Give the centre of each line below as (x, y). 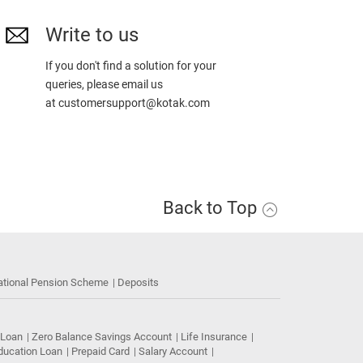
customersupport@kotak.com (134, 103)
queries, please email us (104, 84)
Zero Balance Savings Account (102, 337)
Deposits (138, 282)
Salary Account (173, 351)
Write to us (92, 35)
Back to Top (212, 208)
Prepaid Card (100, 351)
